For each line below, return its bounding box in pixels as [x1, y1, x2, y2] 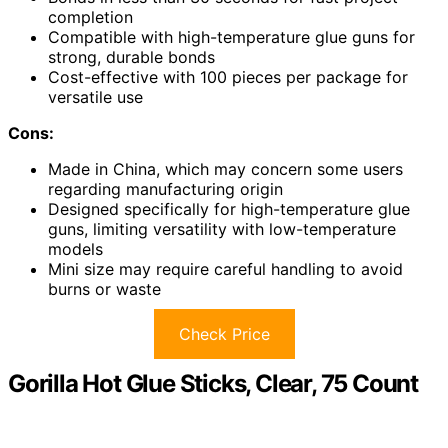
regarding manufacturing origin [48, 178, 283, 199]
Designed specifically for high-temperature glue [48, 198, 410, 219]
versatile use [48, 86, 143, 107]
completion [48, 6, 133, 27]
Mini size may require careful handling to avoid [48, 258, 403, 279]
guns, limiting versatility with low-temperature [48, 218, 396, 239]
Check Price [178, 323, 270, 344]
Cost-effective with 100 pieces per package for [48, 66, 408, 87]
